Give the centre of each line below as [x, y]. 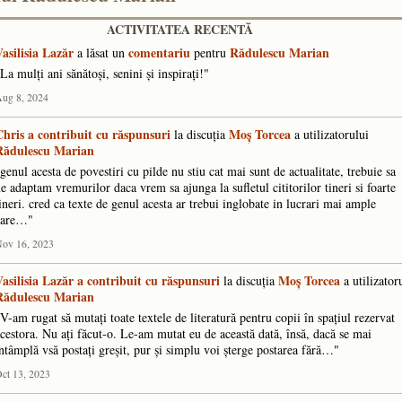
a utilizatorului [330, 134]
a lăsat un [101, 52]
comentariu [159, 52]
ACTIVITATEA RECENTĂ [180, 29]
